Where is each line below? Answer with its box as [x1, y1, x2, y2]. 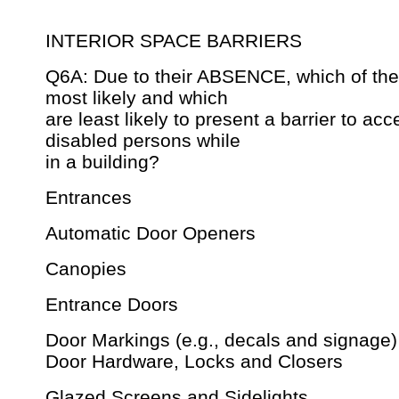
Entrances [45, 187, 132, 208]
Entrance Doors [45, 294, 178, 315]
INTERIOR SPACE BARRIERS [45, 30, 302, 52]
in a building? [45, 151, 159, 173]
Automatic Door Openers [45, 223, 256, 244]
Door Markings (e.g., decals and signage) [45, 330, 397, 351]
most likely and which [45, 87, 228, 109]
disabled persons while [45, 130, 240, 151]
